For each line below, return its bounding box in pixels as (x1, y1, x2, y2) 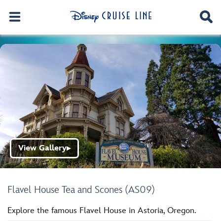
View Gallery (18, 144, 67, 153)
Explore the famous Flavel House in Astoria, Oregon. (7, 206, 196, 216)
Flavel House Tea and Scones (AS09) (7, 184, 155, 196)
